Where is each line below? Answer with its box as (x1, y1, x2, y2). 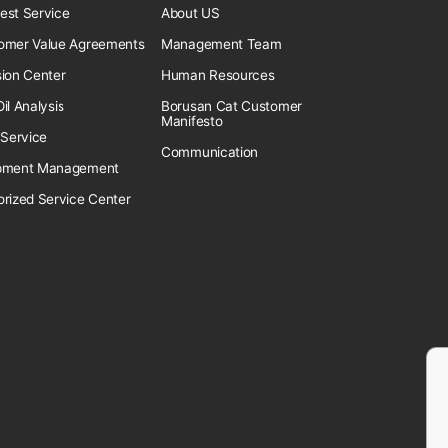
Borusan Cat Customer (161, 98, 302, 114)
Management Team (161, 36, 282, 52)
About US (161, 5, 220, 21)
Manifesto (161, 113, 223, 129)
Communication (161, 144, 259, 160)
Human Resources (161, 67, 275, 83)
